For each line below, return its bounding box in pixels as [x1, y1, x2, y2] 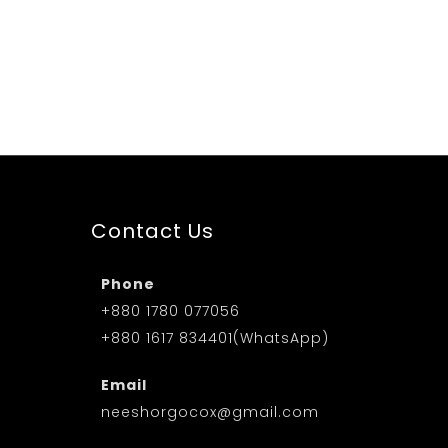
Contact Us [91, 216, 214, 245]
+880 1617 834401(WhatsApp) [101, 327, 329, 348]
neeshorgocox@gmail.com [101, 401, 319, 422]
